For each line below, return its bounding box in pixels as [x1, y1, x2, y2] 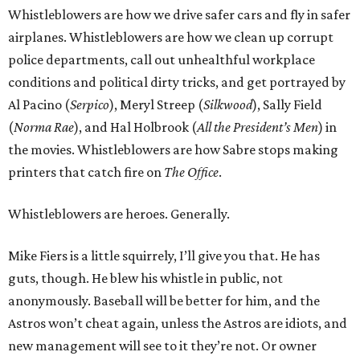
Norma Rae [14, 119, 74, 135]
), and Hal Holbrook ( [74, 119, 197, 135]
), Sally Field [252, 96, 322, 112]
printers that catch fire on [8, 164, 164, 180]
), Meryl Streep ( [109, 96, 203, 112]
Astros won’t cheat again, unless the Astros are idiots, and [8, 315, 347, 331]
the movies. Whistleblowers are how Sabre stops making [8, 141, 338, 157]
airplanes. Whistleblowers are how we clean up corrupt [8, 29, 333, 45]
